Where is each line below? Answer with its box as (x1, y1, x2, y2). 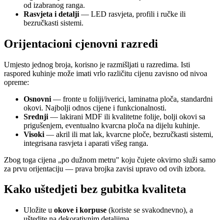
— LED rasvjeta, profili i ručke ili (81, 9, 186, 18)
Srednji (24, 112, 48, 121)
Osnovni (24, 94, 51, 103)
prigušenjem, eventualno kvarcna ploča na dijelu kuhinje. (24, 121, 200, 130)
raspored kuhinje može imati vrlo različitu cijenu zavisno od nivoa (4, 69, 207, 78)
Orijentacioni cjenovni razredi (4, 37, 158, 50)
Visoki (24, 130, 44, 138)
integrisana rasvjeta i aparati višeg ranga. (24, 138, 148, 147)
